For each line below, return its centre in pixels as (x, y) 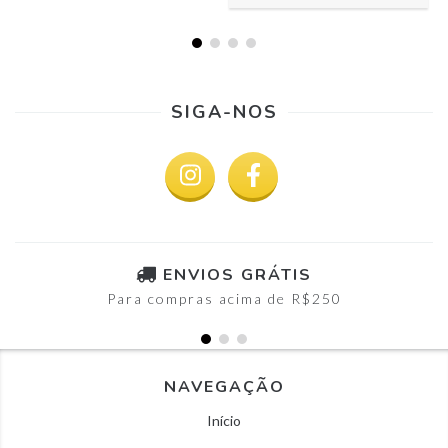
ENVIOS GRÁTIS (237, 275)
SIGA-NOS (224, 112)
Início (224, 421)
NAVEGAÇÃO (224, 387)
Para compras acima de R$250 (224, 299)
